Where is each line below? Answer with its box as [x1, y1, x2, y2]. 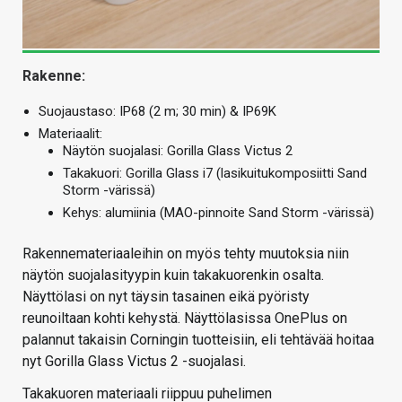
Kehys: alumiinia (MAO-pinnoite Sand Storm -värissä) [63, 205, 374, 222]
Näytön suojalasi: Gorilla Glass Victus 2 [63, 143, 293, 160]
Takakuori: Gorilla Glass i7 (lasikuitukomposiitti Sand [63, 165, 367, 182]
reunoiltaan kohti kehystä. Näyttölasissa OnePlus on [22, 310, 347, 328]
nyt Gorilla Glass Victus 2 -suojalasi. [22, 353, 246, 371]
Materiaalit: [39, 126, 102, 143]
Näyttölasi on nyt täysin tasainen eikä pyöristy [22, 288, 310, 306]
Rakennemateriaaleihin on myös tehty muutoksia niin [22, 245, 349, 263]
